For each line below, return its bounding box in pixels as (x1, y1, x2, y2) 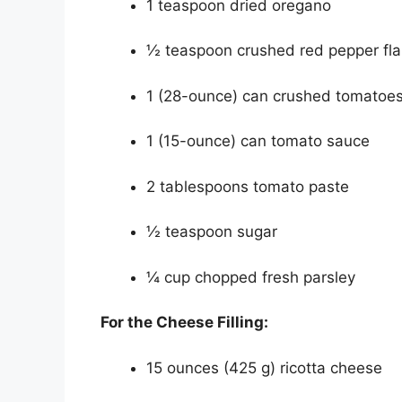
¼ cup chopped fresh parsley (146, 267, 355, 286)
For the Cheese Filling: (100, 313, 268, 332)
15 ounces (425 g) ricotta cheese (146, 358, 382, 377)
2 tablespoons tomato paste (146, 177, 349, 196)
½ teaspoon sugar (146, 223, 277, 241)
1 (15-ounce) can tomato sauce (146, 132, 370, 151)
